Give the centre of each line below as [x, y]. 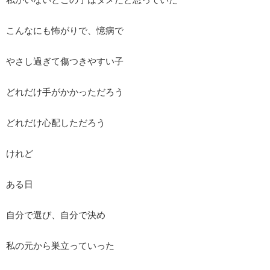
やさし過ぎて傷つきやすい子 [65, 61]
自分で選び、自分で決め [56, 215]
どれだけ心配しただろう [56, 123]
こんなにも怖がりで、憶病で [65, 31]
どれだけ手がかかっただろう [65, 92]
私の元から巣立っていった [60, 246]
